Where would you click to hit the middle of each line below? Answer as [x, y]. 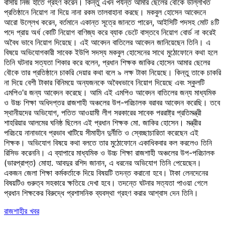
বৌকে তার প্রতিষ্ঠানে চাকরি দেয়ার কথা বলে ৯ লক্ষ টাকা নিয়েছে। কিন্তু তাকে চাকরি [113, 72]
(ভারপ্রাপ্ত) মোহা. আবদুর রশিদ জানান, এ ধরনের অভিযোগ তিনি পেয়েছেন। [103, 162]
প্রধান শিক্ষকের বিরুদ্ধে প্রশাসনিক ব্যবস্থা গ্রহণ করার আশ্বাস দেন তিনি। [101, 193]
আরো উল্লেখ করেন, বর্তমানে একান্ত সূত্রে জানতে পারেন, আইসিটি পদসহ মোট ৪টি [111, 22]
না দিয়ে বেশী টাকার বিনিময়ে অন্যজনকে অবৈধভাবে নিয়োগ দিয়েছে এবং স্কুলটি [104, 82]
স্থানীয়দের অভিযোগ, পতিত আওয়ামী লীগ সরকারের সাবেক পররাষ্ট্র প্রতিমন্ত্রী [103, 112]
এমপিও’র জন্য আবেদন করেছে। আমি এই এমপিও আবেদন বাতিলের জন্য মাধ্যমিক [110, 92]
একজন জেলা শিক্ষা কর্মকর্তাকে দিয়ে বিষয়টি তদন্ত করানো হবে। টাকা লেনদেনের [106, 173]
